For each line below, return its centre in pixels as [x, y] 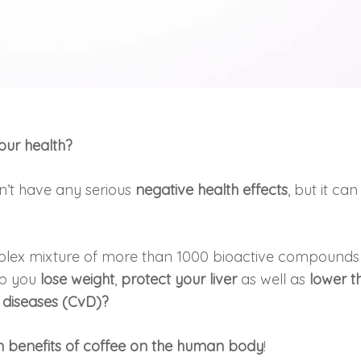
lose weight [78, 279]
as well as [274, 279]
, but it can [323, 189]
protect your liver [179, 279]
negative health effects [212, 189]
